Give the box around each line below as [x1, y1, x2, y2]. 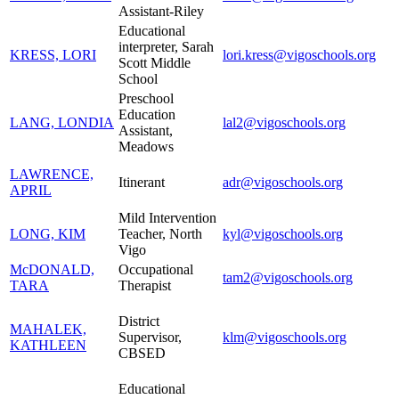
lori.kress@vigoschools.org [223, 46, 376, 62]
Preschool [118, 90, 174, 106]
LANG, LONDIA [10, 114, 114, 130]
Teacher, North [118, 225, 202, 241]
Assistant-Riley [118, 3, 204, 19]
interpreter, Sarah [118, 38, 214, 54]
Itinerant [118, 174, 165, 190]
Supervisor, [118, 329, 182, 345]
